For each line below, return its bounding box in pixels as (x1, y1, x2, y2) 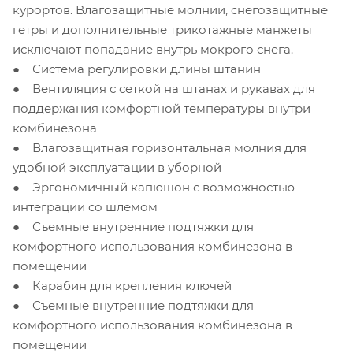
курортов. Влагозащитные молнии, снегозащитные (13, 2, 328, 17)
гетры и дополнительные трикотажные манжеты (13, 21, 312, 37)
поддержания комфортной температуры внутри (13, 100, 310, 116)
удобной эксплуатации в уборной (13, 159, 221, 175)
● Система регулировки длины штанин (13, 61, 261, 76)
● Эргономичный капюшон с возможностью (13, 179, 295, 195)
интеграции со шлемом (13, 199, 158, 214)
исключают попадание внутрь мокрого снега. (13, 41, 293, 57)
